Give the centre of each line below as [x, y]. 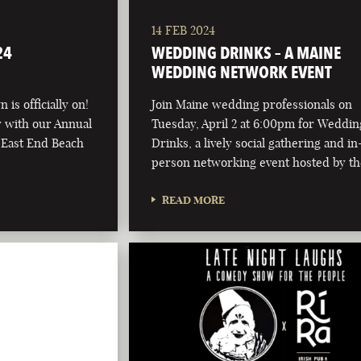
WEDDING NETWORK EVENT [242, 73]
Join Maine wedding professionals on [252, 105]
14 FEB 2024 [184, 31]
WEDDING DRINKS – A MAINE [247, 53]
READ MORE [194, 200]
